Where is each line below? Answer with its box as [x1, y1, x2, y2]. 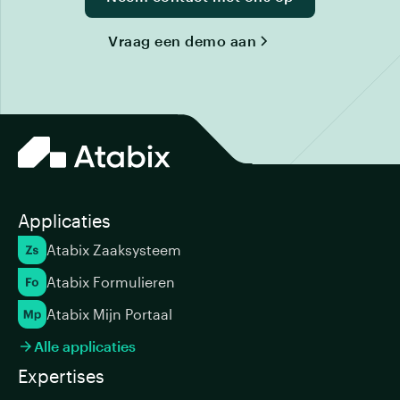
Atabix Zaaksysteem [46, 241, 181, 258]
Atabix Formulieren [46, 273, 175, 290]
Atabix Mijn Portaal [46, 305, 172, 322]
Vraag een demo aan [108, 32, 257, 49]
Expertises [18, 365, 104, 387]
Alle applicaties [34, 337, 136, 354]
